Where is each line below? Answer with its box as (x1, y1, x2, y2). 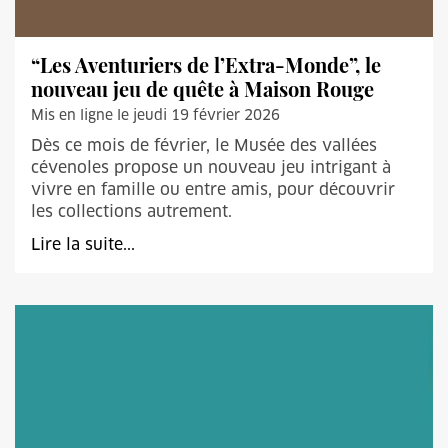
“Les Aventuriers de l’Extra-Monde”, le (31, 51, 381, 78)
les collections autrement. (31, 201, 232, 222)
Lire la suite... (31, 234, 135, 255)
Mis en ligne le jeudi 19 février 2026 (31, 106, 280, 124)
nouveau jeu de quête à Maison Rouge (31, 75, 374, 102)
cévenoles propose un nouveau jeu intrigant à (31, 157, 391, 178)
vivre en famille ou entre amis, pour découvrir (31, 179, 395, 200)
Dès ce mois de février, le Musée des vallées (31, 135, 377, 156)
